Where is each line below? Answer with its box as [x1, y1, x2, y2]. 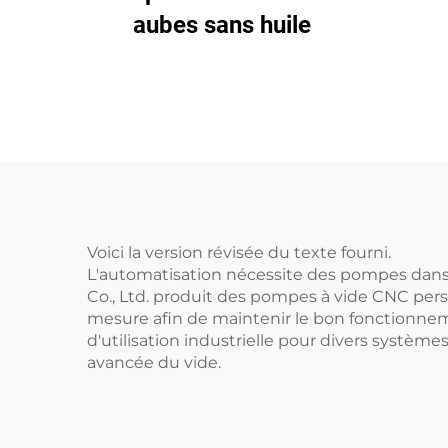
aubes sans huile [133, 11, 311, 39]
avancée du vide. [87, 353, 221, 372]
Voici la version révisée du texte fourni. [87, 243, 391, 262]
